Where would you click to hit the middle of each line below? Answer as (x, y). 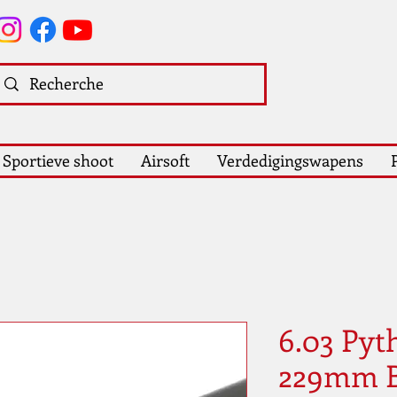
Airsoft (165, 160)
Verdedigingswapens (290, 160)
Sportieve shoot (58, 160)
